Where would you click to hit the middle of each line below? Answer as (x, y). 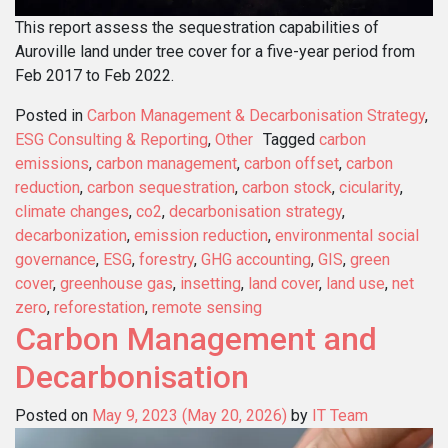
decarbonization (71, 236)
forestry (166, 260)
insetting (210, 284)
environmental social (347, 236)
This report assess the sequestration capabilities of (197, 28)
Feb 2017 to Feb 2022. (94, 76)
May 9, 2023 (135, 416)
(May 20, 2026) (234, 416)
